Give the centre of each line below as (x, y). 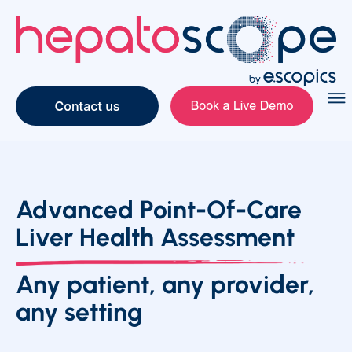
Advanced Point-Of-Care (159, 210)
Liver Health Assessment (155, 238)
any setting (79, 312)
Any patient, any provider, (165, 285)
